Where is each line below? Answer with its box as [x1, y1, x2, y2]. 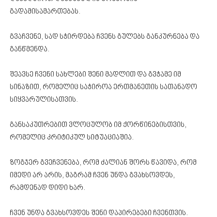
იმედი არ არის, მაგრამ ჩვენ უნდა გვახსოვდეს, [10, 171, 175, 180]
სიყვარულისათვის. [10, 95, 78, 104]
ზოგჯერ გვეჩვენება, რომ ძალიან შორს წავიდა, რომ [10, 158, 197, 167]
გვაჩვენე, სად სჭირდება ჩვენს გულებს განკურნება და [10, 32, 200, 41]
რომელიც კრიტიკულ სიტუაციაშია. [10, 133, 135, 142]
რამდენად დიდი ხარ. [10, 184, 87, 192]
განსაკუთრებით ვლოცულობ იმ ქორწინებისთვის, [10, 121, 186, 129]
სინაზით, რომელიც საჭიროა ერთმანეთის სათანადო [10, 83, 197, 92]
